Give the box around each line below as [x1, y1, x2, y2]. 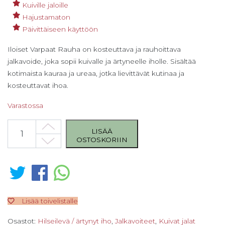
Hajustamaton [22, 13, 70, 21]
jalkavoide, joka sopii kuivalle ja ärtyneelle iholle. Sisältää [8, 57, 196, 65]
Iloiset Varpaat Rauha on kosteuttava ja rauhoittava [8, 45, 181, 53]
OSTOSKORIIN [76, 135, 128, 144]
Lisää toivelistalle [22, 196, 78, 205]
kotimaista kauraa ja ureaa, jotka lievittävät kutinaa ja [8, 69, 184, 77]
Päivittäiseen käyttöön [22, 25, 98, 33]
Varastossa [8, 101, 43, 109]
